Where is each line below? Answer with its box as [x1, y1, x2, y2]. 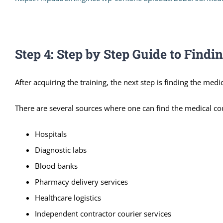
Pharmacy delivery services [35, 176, 128, 187]
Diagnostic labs [35, 144, 87, 155]
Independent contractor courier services [35, 208, 171, 219]
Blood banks [35, 160, 78, 171]
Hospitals [35, 128, 67, 139]
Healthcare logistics [35, 192, 101, 203]
